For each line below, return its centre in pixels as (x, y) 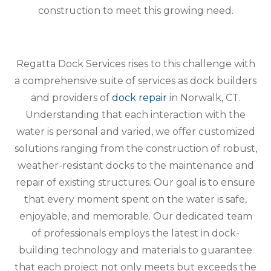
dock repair (139, 97)
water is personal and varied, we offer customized (135, 131)
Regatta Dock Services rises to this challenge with (135, 64)
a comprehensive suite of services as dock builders (135, 80)
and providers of (71, 97)
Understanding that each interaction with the (135, 114)
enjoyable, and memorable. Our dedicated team (135, 216)
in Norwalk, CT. (204, 97)
